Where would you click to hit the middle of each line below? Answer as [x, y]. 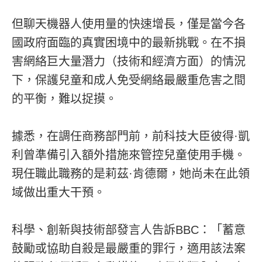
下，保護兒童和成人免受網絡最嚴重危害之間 [129, 80]
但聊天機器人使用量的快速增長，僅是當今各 [129, 24]
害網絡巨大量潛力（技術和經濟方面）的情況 [129, 61]
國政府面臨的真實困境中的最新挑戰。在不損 [129, 42]
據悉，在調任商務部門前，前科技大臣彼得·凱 [131, 136]
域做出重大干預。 [58, 192]
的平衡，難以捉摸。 [64, 99]
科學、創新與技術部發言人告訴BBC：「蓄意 [129, 230]
